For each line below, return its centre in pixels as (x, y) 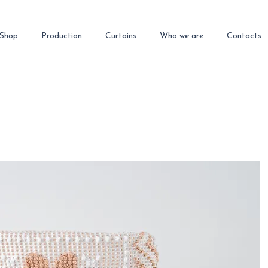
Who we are (181, 36)
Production (61, 36)
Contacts (244, 36)
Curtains (121, 36)
